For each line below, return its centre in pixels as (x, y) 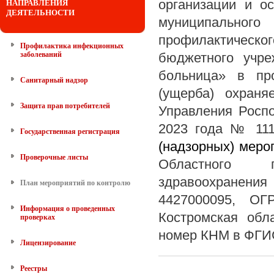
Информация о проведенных (68, 209)
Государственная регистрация (70, 131)
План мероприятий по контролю (75, 183)
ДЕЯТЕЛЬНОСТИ (40, 13)
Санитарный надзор (54, 80)
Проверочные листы (54, 157)
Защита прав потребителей (65, 106)
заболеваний (41, 54)
